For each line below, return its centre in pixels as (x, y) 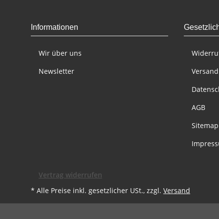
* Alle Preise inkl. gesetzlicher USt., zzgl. (97, 190)
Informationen (55, 27)
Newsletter (56, 71)
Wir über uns (60, 53)
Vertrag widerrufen (70, 175)
